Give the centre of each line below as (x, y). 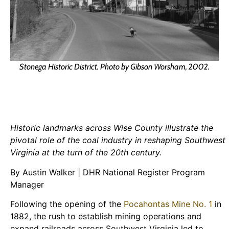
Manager (27, 184)
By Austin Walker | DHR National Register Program (108, 172)
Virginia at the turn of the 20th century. (86, 153)
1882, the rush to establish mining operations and (106, 216)
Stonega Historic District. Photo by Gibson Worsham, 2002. (114, 67)
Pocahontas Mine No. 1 (168, 204)
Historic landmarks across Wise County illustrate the (112, 128)
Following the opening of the (67, 204)
